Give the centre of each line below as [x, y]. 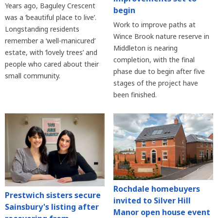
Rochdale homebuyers [156, 189]
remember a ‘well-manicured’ [50, 40]
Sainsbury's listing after [52, 207]
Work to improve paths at [154, 24]
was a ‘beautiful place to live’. [51, 17]
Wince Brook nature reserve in [161, 36]
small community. [33, 75]
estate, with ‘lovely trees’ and [51, 52]
